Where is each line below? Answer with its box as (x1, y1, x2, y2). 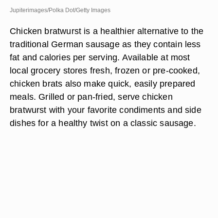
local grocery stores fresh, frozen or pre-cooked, (10, 65, 200, 75)
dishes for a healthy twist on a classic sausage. (10, 118, 196, 128)
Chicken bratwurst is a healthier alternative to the (10, 26, 204, 36)
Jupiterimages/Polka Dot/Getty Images (10, 7, 110, 14)
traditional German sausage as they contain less (10, 39, 201, 49)
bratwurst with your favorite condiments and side (10, 105, 201, 115)
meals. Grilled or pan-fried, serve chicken (10, 91, 173, 102)
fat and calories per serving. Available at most (10, 52, 190, 62)
